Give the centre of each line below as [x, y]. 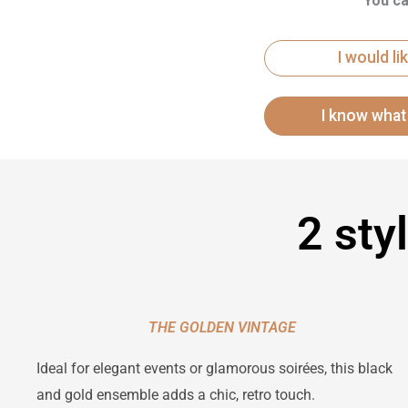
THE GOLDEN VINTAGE [222, 327]
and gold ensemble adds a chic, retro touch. [176, 394]
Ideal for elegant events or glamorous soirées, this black [214, 368]
